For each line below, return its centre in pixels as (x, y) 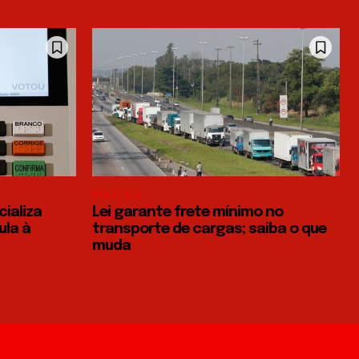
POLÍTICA (117, 196)
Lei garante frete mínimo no (188, 213)
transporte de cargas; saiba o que (209, 230)
